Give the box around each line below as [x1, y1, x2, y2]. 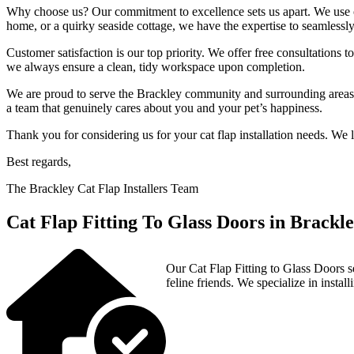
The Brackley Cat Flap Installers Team [6, 182, 198, 196]
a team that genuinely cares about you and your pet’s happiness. [6, 101, 322, 115]
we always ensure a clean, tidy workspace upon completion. [6, 60, 305, 74]
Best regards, [6, 155, 71, 169]
